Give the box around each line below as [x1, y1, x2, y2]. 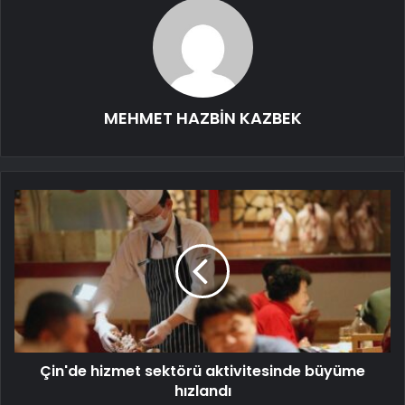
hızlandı [174, 381, 231, 402]
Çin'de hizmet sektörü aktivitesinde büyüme [40, 361, 365, 382]
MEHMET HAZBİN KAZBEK [103, 107, 302, 130]
